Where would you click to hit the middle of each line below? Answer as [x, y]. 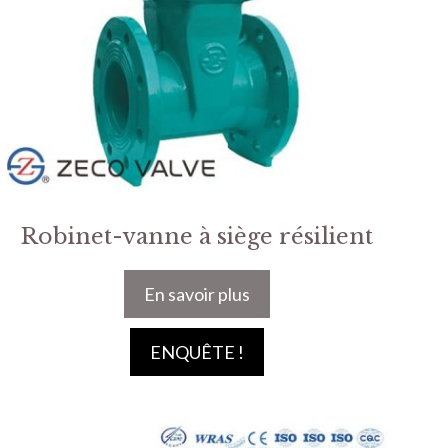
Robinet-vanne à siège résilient [197, 237]
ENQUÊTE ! [197, 352]
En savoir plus [197, 294]
